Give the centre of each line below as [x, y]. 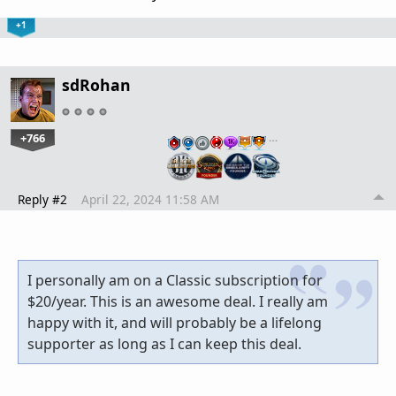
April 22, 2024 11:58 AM [150, 200]
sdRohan [96, 84]
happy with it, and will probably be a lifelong [175, 323]
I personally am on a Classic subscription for [175, 281]
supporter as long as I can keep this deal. [164, 344]
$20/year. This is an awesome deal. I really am [178, 302]
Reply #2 [42, 200]
